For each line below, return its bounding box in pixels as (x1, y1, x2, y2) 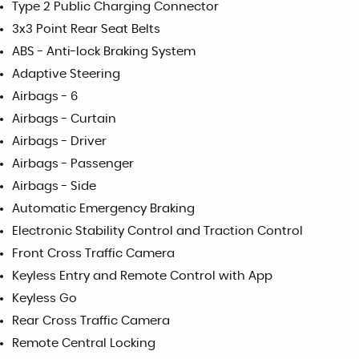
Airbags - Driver (12, 135, 107, 148)
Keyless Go (12, 292, 77, 305)
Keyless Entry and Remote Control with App (12, 270, 272, 283)
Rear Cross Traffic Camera (12, 315, 170, 328)
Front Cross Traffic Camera (12, 248, 175, 260)
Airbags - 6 (12, 91, 78, 103)
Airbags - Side (12, 180, 96, 193)
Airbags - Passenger (12, 158, 134, 171)
